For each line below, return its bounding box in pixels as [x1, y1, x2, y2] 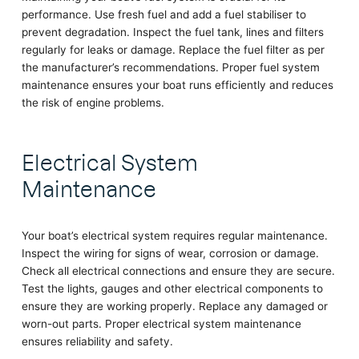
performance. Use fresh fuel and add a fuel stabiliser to [21, 7, 306, 21]
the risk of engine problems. [21, 95, 164, 109]
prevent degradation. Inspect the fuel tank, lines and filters [21, 25, 324, 38]
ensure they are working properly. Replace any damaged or [21, 300, 328, 313]
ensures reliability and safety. [21, 335, 173, 349]
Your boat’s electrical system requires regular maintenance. [21, 229, 328, 243]
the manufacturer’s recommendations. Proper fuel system [21, 60, 320, 74]
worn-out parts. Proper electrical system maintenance [21, 317, 301, 331]
